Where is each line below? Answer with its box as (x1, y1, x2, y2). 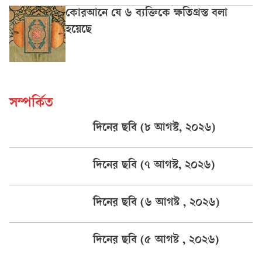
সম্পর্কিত (9, 96, 53, 112)
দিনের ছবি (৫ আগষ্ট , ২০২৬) (92, 235, 219, 248)
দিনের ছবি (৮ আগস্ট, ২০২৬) (92, 122, 216, 136)
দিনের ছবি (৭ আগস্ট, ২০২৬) (92, 160, 215, 173)
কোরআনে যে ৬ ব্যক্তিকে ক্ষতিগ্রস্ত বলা (65, 8, 227, 21)
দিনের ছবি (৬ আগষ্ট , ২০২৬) (92, 197, 220, 211)
